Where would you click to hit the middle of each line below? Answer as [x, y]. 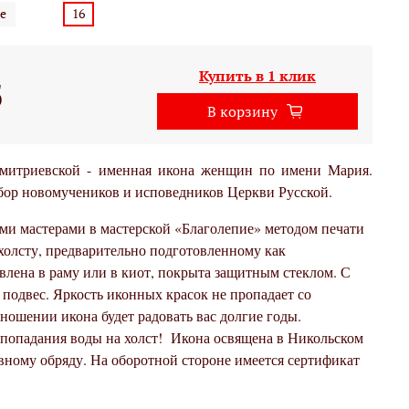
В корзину [242, 112]
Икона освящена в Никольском [265, 338]
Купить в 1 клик [257, 76]
